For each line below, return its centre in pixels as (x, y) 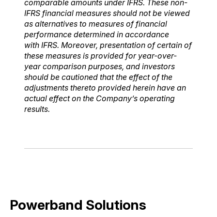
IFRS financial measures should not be (93, 13)
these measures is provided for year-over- (101, 55)
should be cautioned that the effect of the (98, 77)
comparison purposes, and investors (109, 66)
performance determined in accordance (97, 34)
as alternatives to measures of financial (96, 23)
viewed (177, 13)
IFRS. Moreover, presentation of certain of (116, 45)
